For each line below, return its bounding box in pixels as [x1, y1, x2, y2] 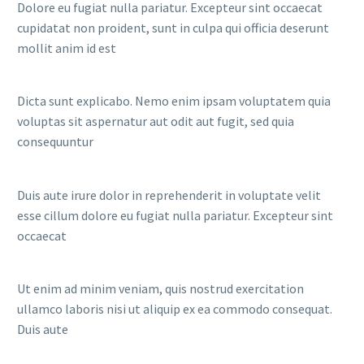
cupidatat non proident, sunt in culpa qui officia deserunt [17, 19, 329, 36]
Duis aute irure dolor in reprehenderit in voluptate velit [17, 186, 321, 203]
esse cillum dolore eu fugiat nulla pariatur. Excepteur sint [17, 206, 333, 223]
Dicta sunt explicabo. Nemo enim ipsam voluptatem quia [17, 93, 331, 110]
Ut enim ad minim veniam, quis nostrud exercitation [17, 279, 304, 297]
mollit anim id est [17, 40, 116, 56]
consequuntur [17, 133, 93, 150]
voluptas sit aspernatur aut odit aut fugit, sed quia [17, 113, 294, 130]
